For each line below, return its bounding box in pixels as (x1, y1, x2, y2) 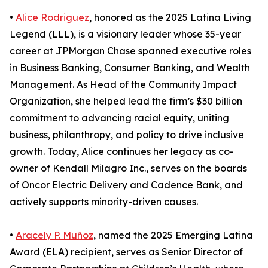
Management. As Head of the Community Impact (10, 78, 237, 91)
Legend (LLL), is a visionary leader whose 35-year (10, 28, 241, 41)
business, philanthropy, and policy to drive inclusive (10, 129, 244, 141)
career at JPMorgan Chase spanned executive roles (10, 45, 251, 57)
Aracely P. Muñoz (16, 229, 93, 242)
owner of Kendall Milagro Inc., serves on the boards (10, 162, 247, 175)
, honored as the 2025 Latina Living (89, 11, 251, 24)
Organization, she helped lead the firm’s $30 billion (10, 95, 242, 108)
